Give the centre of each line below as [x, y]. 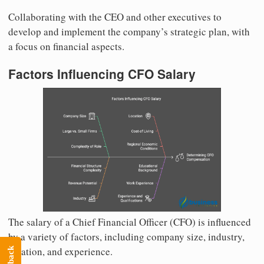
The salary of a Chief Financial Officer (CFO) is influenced [130, 222]
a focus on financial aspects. [66, 47]
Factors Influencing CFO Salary [102, 74]
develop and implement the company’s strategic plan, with [129, 32]
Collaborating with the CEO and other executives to [115, 17]
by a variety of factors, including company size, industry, [126, 237]
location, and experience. [60, 252]
